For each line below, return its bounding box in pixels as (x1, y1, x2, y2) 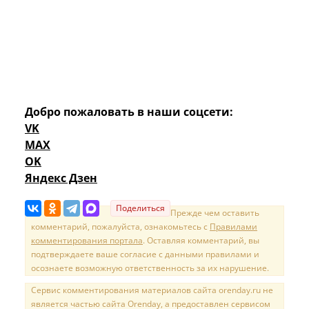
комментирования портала (31, 234, 143, 246)
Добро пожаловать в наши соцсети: (25, 103, 233, 119)
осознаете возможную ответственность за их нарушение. (31, 261, 269, 274)
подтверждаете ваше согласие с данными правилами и (31, 248, 259, 260)
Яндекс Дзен (25, 170, 97, 186)
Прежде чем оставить (170, 206, 259, 219)
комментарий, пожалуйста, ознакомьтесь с (31, 220, 210, 232)
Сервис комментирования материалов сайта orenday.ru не (31, 283, 273, 296)
